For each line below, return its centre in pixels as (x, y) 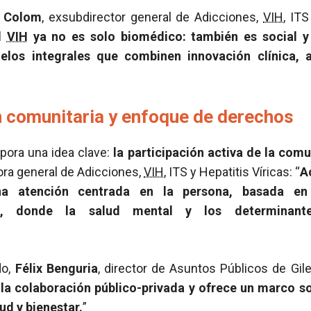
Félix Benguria (56, 268)
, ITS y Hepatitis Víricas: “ (232, 172)
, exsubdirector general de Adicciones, (152, 17)
